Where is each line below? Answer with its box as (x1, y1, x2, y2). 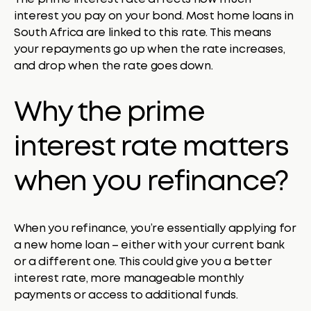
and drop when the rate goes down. (14, 60, 213, 72)
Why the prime (14, 100, 205, 126)
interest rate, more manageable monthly (14, 273, 244, 284)
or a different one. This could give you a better (14, 256, 272, 267)
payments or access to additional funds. (14, 289, 238, 301)
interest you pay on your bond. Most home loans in (14, 10, 294, 22)
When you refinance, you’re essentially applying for (14, 223, 296, 234)
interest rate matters (14, 135, 289, 160)
